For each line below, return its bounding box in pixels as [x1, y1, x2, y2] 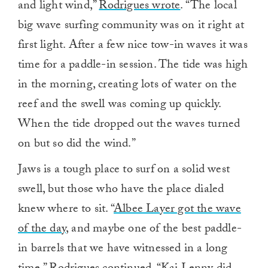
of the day [18, 220, 66, 240]
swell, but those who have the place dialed [18, 180, 224, 201]
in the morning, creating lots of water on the [18, 75, 237, 96]
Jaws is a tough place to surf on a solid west [18, 160, 230, 181]
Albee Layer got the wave [114, 200, 241, 221]
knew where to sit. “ [18, 200, 114, 221]
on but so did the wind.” [18, 135, 136, 156]
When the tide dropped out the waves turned [18, 115, 240, 136]
